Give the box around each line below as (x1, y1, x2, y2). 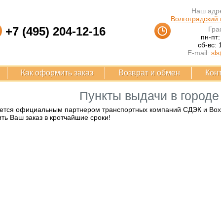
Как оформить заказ (21, 69, 93, 77)
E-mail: (187, 49, 209, 57)
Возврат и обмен (118, 69, 180, 77)
